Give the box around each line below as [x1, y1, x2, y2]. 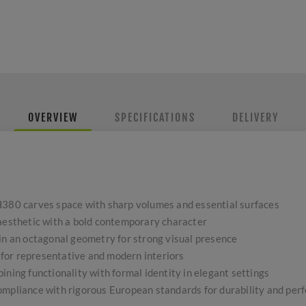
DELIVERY [232, 111, 279, 124]
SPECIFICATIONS [114, 111, 195, 124]
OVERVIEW [27, 111, 78, 124]
